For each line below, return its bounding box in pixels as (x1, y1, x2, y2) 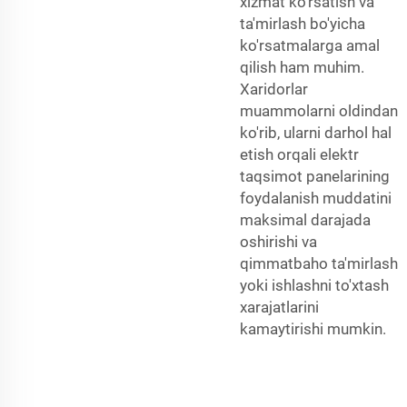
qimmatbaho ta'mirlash (240, 253, 398, 273)
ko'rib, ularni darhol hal (240, 123, 392, 142)
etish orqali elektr (240, 144, 359, 164)
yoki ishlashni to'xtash (240, 275, 389, 294)
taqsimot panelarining (240, 166, 390, 185)
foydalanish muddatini (240, 188, 392, 207)
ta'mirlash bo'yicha (240, 14, 365, 33)
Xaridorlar (240, 79, 308, 98)
